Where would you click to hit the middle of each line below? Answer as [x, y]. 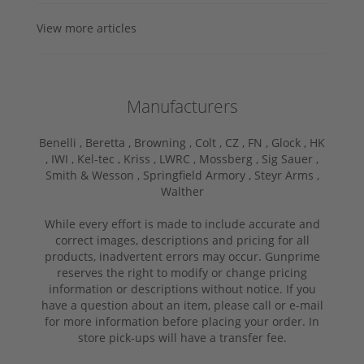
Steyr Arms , [286, 175]
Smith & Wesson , [94, 175]
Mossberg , [230, 159]
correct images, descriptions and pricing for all [182, 240]
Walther [182, 192]
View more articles [87, 28]
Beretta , [110, 143]
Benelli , [62, 143]
